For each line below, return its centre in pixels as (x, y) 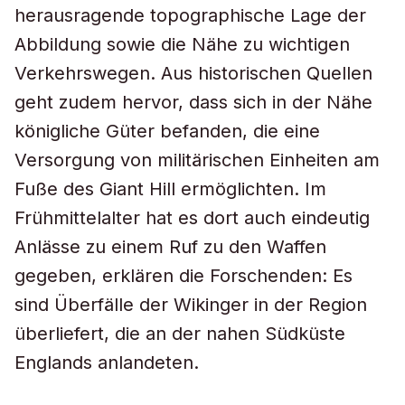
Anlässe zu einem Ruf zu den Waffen (170, 247)
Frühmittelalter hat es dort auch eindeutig (192, 218)
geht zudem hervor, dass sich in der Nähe (193, 102)
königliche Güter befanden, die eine (167, 131)
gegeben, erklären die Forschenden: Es (184, 276)
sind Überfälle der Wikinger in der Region (191, 305)
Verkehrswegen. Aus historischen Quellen (193, 73)
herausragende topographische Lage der (190, 15)
